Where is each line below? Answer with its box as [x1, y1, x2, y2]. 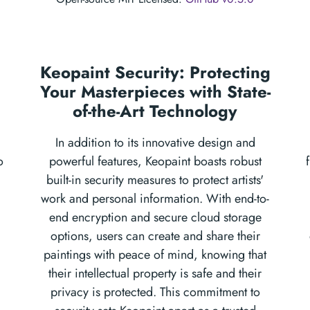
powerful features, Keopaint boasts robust [48, 152, 262, 170]
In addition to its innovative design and [55, 134, 255, 152]
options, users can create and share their [50, 227, 260, 245]
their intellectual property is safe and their [48, 264, 262, 282]
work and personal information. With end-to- [41, 190, 269, 208]
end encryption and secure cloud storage [48, 208, 262, 226]
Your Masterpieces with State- [39, 80, 271, 104]
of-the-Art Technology [73, 99, 237, 123]
